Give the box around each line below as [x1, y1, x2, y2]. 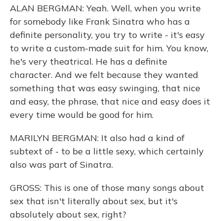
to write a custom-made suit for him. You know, [10, 42, 208, 54]
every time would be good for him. [10, 109, 153, 120]
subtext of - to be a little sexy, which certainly [10, 146, 204, 157]
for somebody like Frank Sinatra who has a [10, 16, 190, 27]
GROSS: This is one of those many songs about [10, 182, 204, 193]
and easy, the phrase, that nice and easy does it [10, 96, 210, 107]
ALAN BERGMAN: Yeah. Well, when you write [10, 2, 201, 14]
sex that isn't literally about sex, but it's [10, 195, 178, 207]
